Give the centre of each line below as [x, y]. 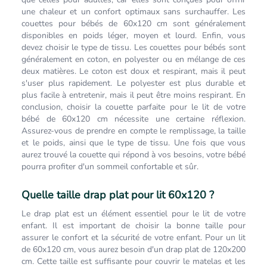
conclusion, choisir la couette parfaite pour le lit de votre [133, 107]
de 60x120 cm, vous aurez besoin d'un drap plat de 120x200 [133, 249]
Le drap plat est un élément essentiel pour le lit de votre [133, 214]
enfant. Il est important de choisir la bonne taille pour [133, 226]
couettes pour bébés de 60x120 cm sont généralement [133, 24]
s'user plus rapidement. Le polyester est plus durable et [133, 83]
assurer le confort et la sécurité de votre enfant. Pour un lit [133, 237]
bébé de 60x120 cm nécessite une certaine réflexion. [133, 119]
